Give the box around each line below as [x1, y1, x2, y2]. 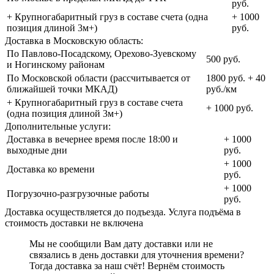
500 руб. [206, 54, 240, 65]
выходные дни [7, 145, 67, 156]
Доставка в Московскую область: [5, 35, 143, 46]
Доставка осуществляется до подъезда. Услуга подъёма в [5, 207, 241, 218]
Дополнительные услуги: [5, 121, 111, 132]
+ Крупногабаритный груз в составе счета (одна [7, 12, 208, 23]
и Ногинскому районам [7, 59, 105, 70]
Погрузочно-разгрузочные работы [7, 188, 149, 199]
